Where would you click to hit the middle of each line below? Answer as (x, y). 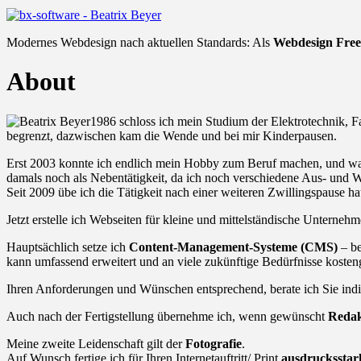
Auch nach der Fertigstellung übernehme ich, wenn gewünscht (167, 316)
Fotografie (214, 343)
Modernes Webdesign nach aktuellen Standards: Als (140, 42)
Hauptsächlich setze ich (68, 247)
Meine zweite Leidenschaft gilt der (96, 343)
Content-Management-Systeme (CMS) (233, 247)
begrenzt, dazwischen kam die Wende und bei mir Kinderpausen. (172, 135)
